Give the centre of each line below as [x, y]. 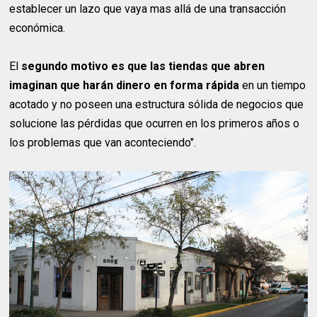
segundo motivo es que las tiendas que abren [143, 67]
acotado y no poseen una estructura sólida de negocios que [157, 105]
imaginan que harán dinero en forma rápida [125, 86]
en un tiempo [273, 86]
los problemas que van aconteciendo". [103, 143]
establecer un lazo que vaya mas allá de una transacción [148, 9]
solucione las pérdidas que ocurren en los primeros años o [155, 124]
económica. [38, 28]
